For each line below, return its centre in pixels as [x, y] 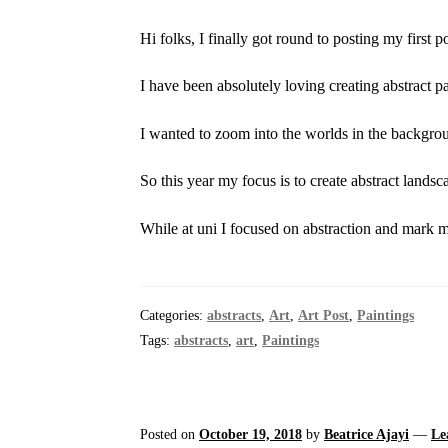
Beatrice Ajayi [367, 435]
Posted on [170, 435]
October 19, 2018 [251, 435]
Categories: [174, 316]
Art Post [324, 316]
